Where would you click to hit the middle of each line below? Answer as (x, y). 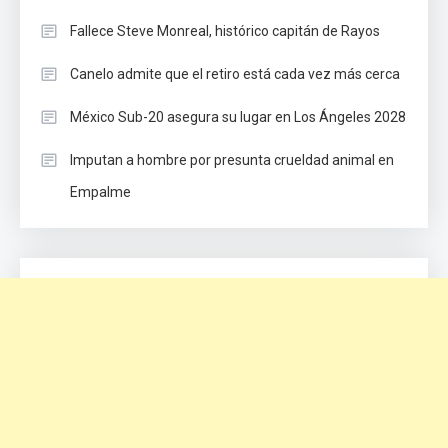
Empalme (100, 192)
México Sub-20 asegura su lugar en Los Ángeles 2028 (238, 117)
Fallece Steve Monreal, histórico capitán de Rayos (225, 31)
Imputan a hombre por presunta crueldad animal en (232, 160)
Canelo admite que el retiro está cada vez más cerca (235, 74)
